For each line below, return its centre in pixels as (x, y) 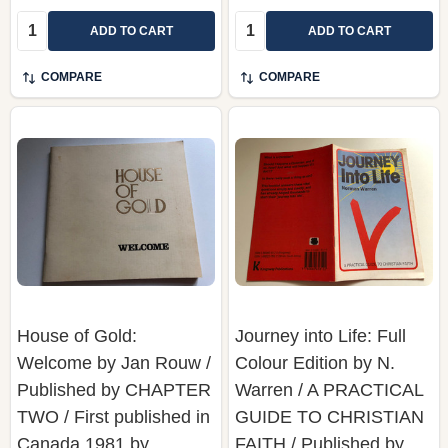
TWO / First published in (113, 416)
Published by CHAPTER (114, 389)
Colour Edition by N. (315, 362)
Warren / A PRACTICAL (329, 389)
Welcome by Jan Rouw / (114, 362)
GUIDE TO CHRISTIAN (329, 416)
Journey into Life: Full (320, 335)
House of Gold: (77, 335)
